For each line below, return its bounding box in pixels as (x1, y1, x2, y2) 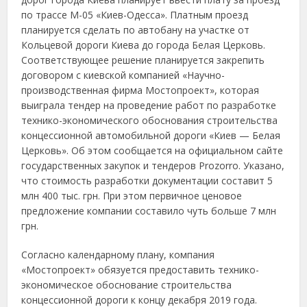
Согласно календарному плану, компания (21, 248, 215, 261)
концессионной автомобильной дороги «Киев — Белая (21, 129, 281, 142)
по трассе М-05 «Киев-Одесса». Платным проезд (21, 8, 249, 21)
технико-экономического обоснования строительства (21, 114, 278, 127)
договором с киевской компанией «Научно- (21, 69, 225, 82)
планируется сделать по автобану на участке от (21, 23, 250, 36)
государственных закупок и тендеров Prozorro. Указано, (21, 159, 285, 172)
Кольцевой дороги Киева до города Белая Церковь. (21, 38, 266, 51)
